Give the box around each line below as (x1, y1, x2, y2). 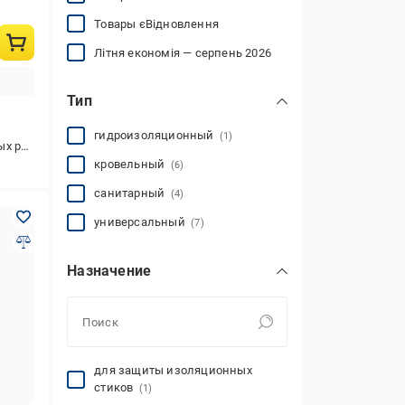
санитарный (94, 186, 171, 200)
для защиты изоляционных (94, 363, 252, 377)
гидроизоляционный (94, 128, 220, 142)
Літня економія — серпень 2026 (94, 45, 271, 60)
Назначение (67, 262, 152, 279)
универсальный (94, 215, 192, 229)
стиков (94, 381, 139, 394)
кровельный (94, 157, 171, 171)
